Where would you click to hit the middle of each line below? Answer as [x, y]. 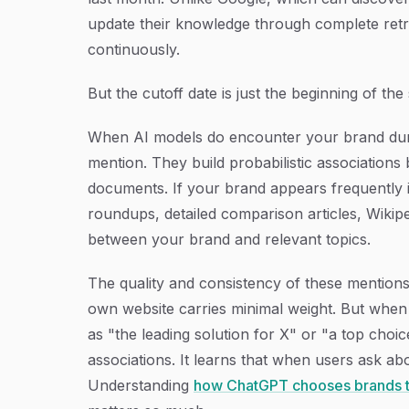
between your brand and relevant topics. [229, 239]
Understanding [141, 385]
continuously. [134, 49]
